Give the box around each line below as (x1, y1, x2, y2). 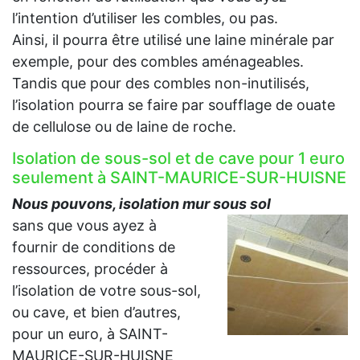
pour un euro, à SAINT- (12, 325, 168, 342)
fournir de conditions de (12, 238, 175, 256)
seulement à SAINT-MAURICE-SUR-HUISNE (12, 167, 346, 187)
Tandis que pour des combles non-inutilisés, (12, 74, 309, 92)
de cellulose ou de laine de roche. (12, 117, 236, 135)
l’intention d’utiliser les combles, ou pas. (12, 9, 278, 27)
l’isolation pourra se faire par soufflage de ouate (12, 96, 335, 113)
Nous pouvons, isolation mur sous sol (12, 194, 271, 212)
